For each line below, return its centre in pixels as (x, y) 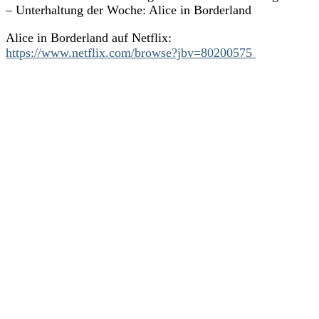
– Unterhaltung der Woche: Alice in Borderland (129, 10)
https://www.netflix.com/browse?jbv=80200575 (131, 52)
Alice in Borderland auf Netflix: (89, 37)
